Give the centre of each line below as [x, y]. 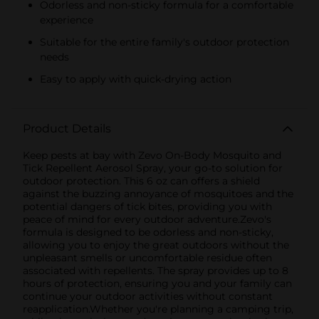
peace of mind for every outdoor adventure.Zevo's [147, 219]
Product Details [67, 128]
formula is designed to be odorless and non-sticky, [148, 232]
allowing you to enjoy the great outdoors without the [156, 245]
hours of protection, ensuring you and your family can [157, 283]
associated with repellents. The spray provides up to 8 [156, 270]
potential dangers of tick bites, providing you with [147, 206]
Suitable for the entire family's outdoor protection [164, 42]
